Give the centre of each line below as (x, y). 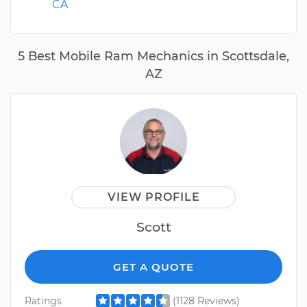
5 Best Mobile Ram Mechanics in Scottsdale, (153, 56)
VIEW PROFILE (153, 197)
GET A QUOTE (153, 267)
